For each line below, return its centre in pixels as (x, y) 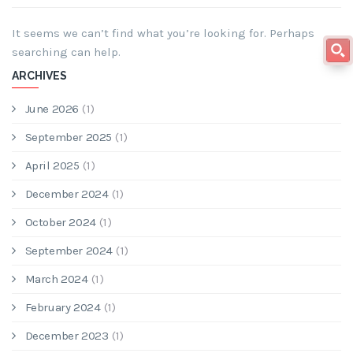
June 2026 (52, 109)
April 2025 (52, 165)
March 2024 (56, 279)
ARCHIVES (39, 76)
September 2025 (69, 137)
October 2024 (60, 222)
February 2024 (63, 307)
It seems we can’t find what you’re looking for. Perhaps (163, 33)
